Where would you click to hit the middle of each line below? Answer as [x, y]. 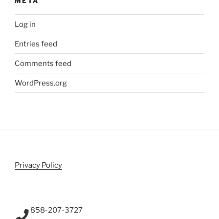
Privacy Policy [38, 165]
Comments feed [43, 63]
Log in [25, 24]
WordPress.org [41, 83]
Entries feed [36, 44]
